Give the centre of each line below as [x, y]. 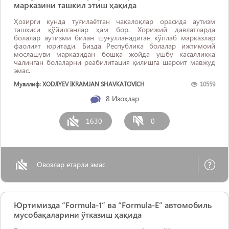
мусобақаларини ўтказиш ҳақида [78, 214]
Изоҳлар [125, 98]
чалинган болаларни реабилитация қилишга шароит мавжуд [114, 62]
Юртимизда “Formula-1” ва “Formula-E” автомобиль [113, 205]
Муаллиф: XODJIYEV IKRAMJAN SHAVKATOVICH [79, 84]
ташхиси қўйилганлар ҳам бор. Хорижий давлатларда [114, 29]
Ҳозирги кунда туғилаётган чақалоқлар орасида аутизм [114, 21]
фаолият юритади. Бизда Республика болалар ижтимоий [114, 46]
